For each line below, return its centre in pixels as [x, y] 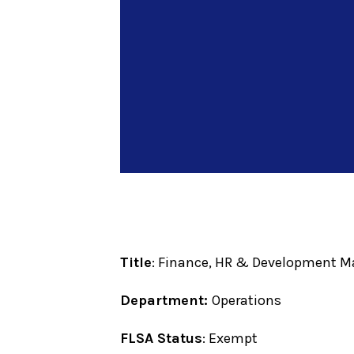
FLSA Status [161, 338]
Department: [166, 300]
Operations [247, 300]
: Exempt [232, 338]
